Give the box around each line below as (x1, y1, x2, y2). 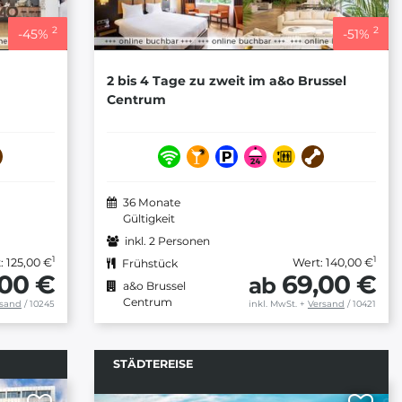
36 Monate (122, 195, 180, 209)
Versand (307, 298, 345, 309)
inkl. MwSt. (248, 298, 297, 309)
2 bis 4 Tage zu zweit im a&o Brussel (106, 73, 346, 90)
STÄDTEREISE (112, 356, 193, 371)
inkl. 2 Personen (124, 233, 210, 248)
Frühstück (121, 256, 178, 270)
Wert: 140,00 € (292, 255, 373, 269)
